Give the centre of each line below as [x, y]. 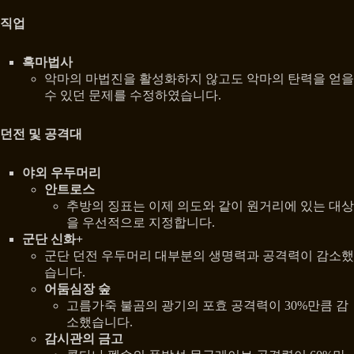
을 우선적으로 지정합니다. [141, 223]
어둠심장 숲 [77, 289]
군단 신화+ [53, 239]
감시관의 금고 [84, 339]
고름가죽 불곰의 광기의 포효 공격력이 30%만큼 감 [207, 306]
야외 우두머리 [62, 173]
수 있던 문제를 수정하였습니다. [133, 96]
